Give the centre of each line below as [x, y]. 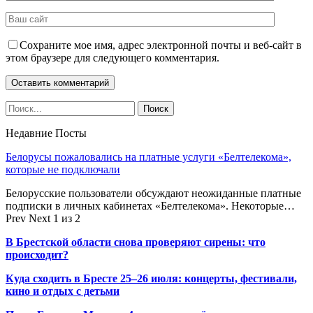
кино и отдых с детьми [63, 291]
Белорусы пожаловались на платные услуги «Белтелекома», [148, 156]
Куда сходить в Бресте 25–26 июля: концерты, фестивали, [151, 278]
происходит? [37, 254]
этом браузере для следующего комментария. [112, 57]
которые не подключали [63, 169]
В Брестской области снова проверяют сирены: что [136, 242]
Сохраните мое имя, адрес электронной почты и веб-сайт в [161, 45]
